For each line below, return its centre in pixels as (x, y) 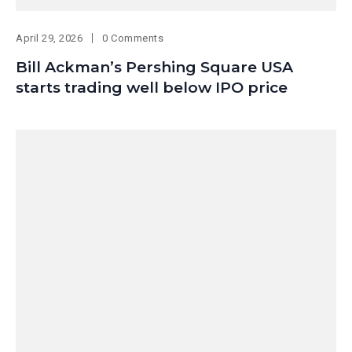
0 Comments (133, 38)
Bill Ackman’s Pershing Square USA (154, 68)
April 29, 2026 (49, 38)
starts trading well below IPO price (152, 88)
